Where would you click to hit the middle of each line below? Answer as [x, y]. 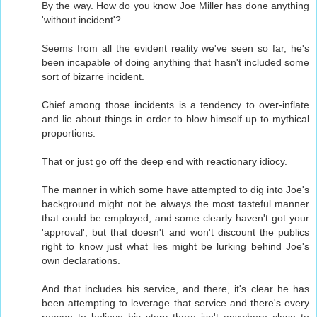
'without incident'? [81, 19]
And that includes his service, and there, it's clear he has [175, 288]
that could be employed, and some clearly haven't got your [175, 218]
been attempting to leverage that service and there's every [175, 302]
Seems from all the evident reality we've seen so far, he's [175, 48]
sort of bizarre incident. [93, 76]
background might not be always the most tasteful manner [175, 203]
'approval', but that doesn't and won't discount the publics [175, 232]
